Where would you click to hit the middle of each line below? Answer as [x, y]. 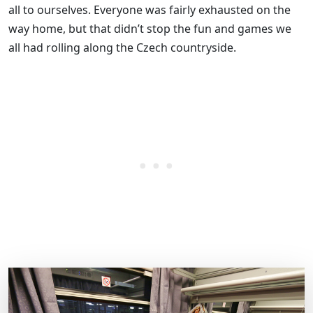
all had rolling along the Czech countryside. [122, 48]
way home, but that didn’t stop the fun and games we [150, 29]
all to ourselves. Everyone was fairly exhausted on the [150, 10]
